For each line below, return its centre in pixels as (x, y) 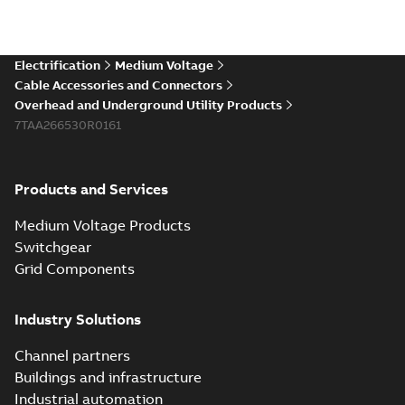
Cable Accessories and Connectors (118, 85)
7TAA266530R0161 (68, 125)
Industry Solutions (78, 319)
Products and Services (91, 189)
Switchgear (53, 247)
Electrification (57, 65)
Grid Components (75, 268)
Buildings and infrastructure (108, 377)
